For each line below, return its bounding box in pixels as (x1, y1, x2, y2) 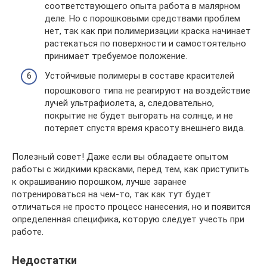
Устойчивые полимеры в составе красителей (45, 70, 234, 81)
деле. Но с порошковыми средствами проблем (45, 13, 240, 24)
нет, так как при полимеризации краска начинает (45, 25, 251, 36)
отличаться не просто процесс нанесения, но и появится (12, 201, 250, 212)
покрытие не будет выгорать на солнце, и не (45, 110, 233, 121)
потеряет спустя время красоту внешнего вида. (45, 123, 245, 133)
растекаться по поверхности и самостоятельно (45, 38, 246, 49)
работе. (12, 226, 44, 237)
